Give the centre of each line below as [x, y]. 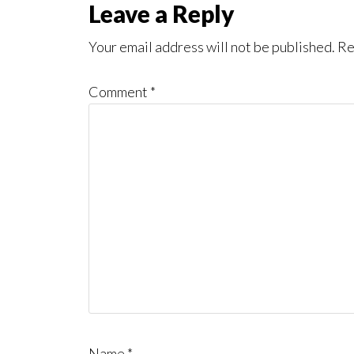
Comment [119, 92]
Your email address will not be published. [212, 47]
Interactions [105, 49]
